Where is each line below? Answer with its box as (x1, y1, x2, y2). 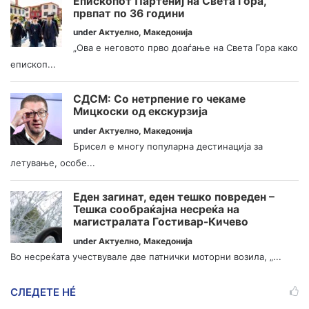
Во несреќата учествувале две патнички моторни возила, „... (10, 251, 281, 263)
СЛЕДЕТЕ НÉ (10, 286, 76, 299)
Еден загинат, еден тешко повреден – (73, 190, 275, 204)
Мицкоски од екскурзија (73, 104, 208, 118)
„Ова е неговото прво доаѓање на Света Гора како (73, 42, 298, 54)
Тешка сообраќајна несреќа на (73, 203, 239, 217)
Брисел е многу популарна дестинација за (73, 140, 263, 152)
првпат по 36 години (73, 6, 185, 20)
